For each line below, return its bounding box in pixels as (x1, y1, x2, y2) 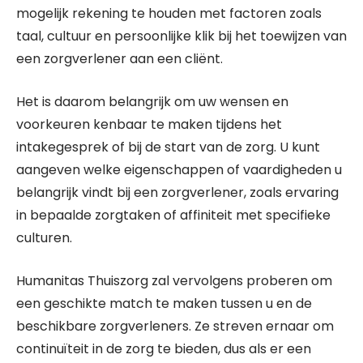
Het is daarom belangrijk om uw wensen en (16, 92, 288, 111)
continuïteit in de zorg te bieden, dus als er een (16, 340, 311, 358)
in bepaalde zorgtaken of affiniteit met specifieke (16, 206, 331, 224)
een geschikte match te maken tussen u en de (16, 294, 312, 313)
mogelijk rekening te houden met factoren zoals (16, 4, 322, 23)
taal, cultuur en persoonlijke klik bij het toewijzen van (16, 27, 347, 45)
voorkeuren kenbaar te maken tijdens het (16, 115, 282, 134)
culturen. (16, 228, 72, 247)
